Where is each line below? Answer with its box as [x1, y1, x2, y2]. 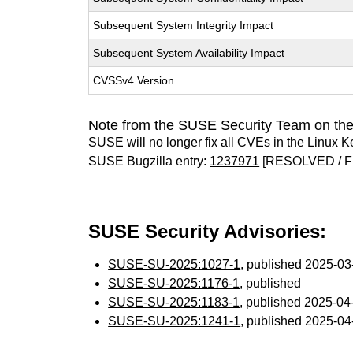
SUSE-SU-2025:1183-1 [108, 295, 240, 309]
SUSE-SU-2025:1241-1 [108, 314, 241, 328]
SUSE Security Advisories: [88, 221, 327, 242]
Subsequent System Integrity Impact [93, 19, 274, 32]
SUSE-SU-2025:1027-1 [108, 258, 241, 271]
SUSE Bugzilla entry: [88, 154, 210, 168]
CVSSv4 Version [93, 74, 175, 87]
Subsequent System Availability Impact [93, 46, 285, 59]
